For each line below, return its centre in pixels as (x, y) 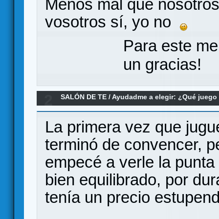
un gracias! (162, 65)
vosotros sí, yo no (112, 22)
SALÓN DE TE (84, 97)
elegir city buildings (94, 109)
